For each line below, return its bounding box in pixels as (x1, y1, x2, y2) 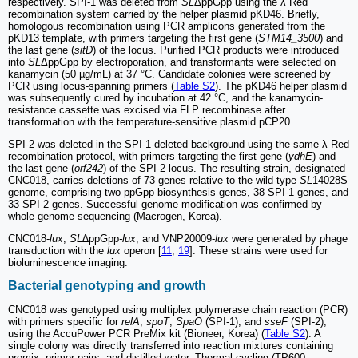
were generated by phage (229, 232, 348, 245)
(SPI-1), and (202, 316, 265, 328)
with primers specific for (8, 316, 121, 328)
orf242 (74, 161, 103, 174)
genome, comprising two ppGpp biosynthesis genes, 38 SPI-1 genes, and (8, 185, 348, 198)
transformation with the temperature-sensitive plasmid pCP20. (8, 115, 293, 128)
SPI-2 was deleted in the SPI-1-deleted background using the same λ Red (8, 137, 349, 150)
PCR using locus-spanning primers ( (8, 79, 174, 92)
